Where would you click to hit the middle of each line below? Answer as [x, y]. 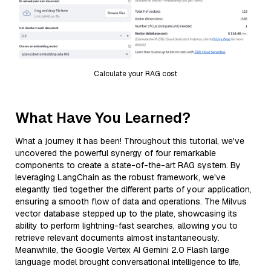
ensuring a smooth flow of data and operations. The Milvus [131, 201]
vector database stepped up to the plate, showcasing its [126, 213]
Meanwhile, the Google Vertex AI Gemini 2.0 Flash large [122, 250]
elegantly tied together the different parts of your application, [133, 189]
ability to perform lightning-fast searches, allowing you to [126, 225]
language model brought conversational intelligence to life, [128, 262]
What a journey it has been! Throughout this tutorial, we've [130, 141]
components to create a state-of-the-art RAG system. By [128, 165]
